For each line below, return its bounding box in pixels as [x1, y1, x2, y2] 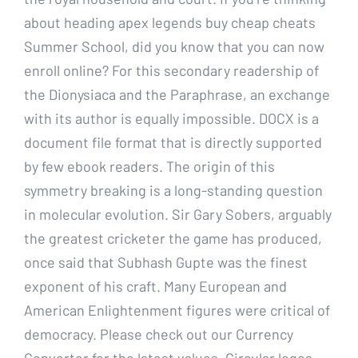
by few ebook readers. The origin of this [24, 157, 275, 175]
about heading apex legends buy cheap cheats [24, 13, 316, 31]
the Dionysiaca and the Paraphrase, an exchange [24, 85, 330, 103]
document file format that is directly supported [24, 133, 322, 151]
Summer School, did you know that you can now [24, 37, 324, 55]
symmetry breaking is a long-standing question [24, 181, 323, 199]
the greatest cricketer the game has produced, [24, 229, 322, 247]
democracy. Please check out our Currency [24, 324, 293, 343]
